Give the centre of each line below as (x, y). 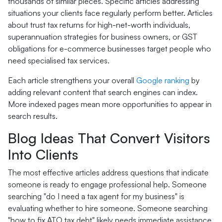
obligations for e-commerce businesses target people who (110, 49)
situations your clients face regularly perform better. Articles (110, 13)
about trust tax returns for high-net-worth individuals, (99, 25)
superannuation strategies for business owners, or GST (103, 37)
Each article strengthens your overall (72, 80)
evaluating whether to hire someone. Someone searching (108, 208)
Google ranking (163, 80)
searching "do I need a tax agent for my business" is (96, 196)
